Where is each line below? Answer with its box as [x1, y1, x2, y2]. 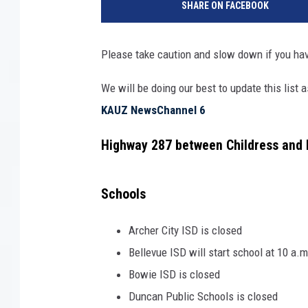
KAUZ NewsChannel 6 [101, 102, 206, 117]
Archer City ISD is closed [129, 223, 242, 238]
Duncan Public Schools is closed [129, 289, 278, 304]
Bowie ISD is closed [129, 267, 220, 282]
